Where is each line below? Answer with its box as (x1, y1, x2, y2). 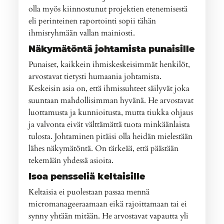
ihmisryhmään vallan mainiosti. (28, 27, 135, 38)
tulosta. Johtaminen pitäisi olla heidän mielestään (28, 130, 193, 142)
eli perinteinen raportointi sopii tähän (28, 15, 156, 26)
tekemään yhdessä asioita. (28, 154, 114, 166)
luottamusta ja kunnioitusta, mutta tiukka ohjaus (28, 106, 193, 118)
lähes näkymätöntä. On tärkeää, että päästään (28, 142, 179, 154)
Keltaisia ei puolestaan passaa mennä (28, 186, 150, 197)
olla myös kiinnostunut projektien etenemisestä (28, 3, 188, 14)
